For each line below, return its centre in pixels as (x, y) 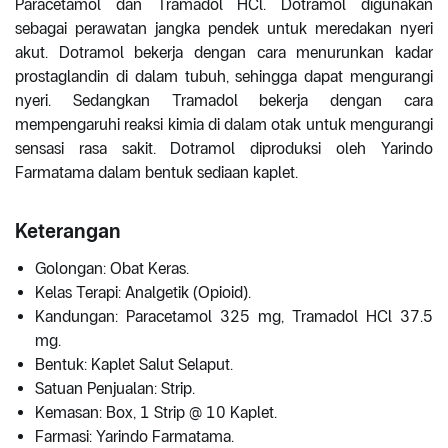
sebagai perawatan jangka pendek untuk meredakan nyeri (224, 29)
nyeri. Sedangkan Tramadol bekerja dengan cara (224, 101)
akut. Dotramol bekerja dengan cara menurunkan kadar (224, 53)
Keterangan (68, 231)
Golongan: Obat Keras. (112, 269)
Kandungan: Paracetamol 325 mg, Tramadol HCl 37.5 (234, 317)
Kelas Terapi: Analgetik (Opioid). (143, 293)
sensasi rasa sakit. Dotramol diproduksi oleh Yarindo (224, 149)
